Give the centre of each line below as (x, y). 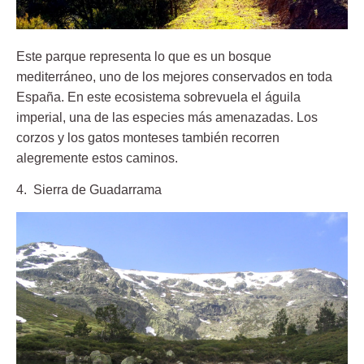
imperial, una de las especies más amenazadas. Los (167, 118)
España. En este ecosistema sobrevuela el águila (158, 97)
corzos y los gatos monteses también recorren (148, 138)
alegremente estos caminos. (97, 158)
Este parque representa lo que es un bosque (144, 57)
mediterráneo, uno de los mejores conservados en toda (174, 77)
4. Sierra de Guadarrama (89, 190)
